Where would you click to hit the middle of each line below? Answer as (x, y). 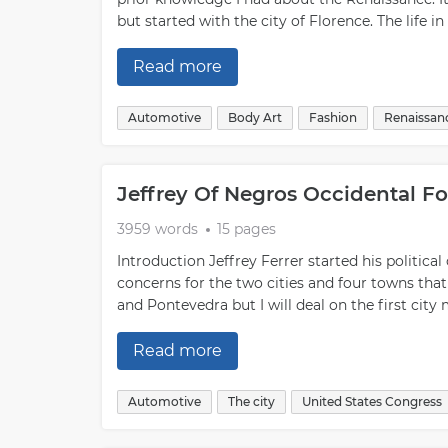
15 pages (246, 229)
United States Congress (372, 401)
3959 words (157, 229)
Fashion (333, 117)
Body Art (255, 117)
